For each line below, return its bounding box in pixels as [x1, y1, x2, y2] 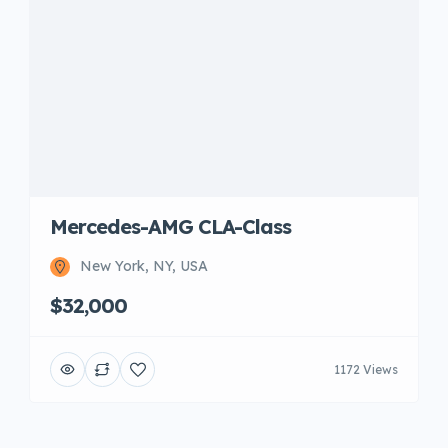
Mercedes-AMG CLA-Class [50, 214, 291, 239]
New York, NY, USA [80, 257, 208, 275]
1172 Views [334, 361, 398, 377]
